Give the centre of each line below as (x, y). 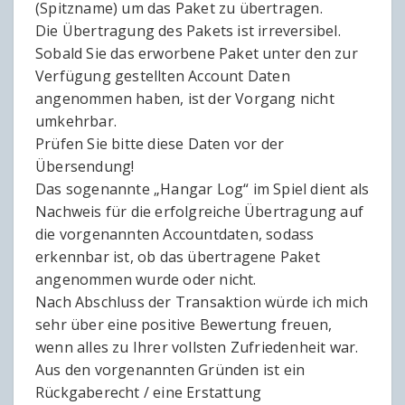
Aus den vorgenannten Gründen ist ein (170, 370)
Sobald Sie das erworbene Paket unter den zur (197, 54)
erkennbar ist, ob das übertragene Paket (178, 257)
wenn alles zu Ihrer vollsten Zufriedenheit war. (197, 348)
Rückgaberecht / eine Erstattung (149, 393)
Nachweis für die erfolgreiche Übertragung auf (200, 212)
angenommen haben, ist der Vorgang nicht (185, 99)
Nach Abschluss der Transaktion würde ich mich (202, 302)
